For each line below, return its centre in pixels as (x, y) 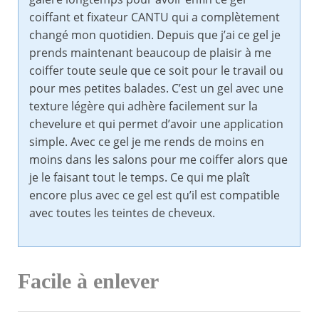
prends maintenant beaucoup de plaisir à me (150, 53)
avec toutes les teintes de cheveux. (122, 213)
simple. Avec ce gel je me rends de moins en (147, 142)
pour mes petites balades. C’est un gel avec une (156, 89)
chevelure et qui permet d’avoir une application (156, 124)
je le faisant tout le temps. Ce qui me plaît (140, 178)
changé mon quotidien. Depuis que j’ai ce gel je (155, 35)
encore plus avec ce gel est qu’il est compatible (155, 195)
